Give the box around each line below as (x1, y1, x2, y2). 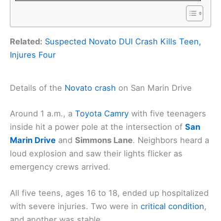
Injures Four (10, 50, 56, 60)
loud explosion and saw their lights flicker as (10, 148, 183, 158)
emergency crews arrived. (10, 161, 110, 172)
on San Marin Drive (116, 82, 192, 93)
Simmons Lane (75, 135, 133, 145)
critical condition (141, 201, 204, 211)
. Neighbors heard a (133, 135, 209, 145)
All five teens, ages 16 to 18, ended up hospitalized (10, 187, 209, 198)
